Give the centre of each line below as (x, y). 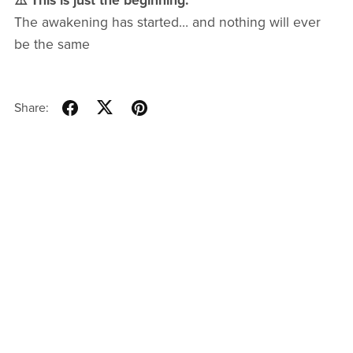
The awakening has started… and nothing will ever (167, 23)
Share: (31, 108)
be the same (52, 45)
